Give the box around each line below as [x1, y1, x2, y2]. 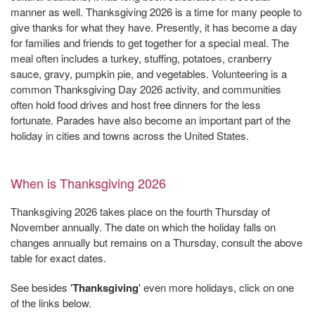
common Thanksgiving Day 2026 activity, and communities [11, 82, 281, 97]
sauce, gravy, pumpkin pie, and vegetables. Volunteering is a [11, 66, 287, 82]
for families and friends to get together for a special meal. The [11, 35, 289, 51]
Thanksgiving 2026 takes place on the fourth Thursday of [11, 204, 270, 219]
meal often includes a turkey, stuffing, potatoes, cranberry [11, 51, 272, 66]
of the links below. [11, 295, 91, 311]
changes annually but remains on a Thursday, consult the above [11, 235, 302, 250]
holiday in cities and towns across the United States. [11, 128, 249, 143]
